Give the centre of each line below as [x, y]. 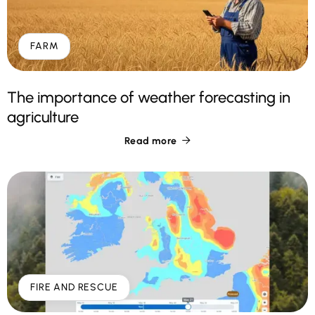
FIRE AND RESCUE [74, 288]
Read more [151, 141]
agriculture [43, 117]
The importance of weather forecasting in [149, 98]
